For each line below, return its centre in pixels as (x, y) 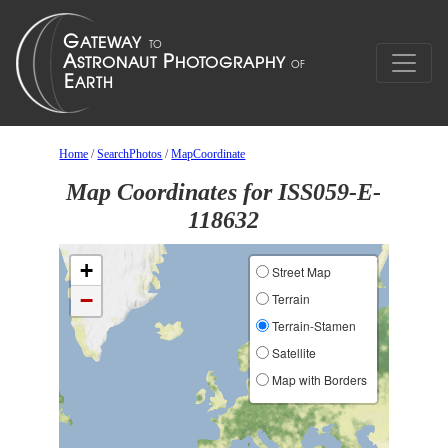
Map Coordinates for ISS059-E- (224, 192)
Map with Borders (317, 379)
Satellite (292, 352)
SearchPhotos (130, 154)
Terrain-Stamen (312, 325)
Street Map (299, 271)
